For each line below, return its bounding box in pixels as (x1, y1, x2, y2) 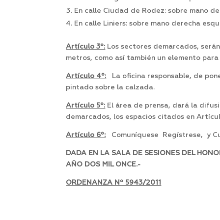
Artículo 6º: (66, 132, 106, 139)
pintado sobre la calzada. (66, 84, 155, 91)
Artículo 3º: (66, 43, 106, 51)
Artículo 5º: (66, 102, 106, 110)
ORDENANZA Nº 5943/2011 (66, 179, 162, 187)
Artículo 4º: (66, 73, 107, 80)
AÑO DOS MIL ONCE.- (66, 161, 141, 168)
